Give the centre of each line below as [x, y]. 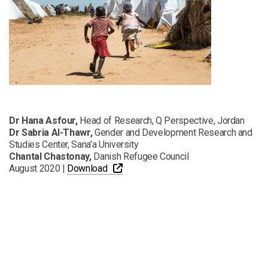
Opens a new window [165, 168]
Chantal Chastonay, [50, 157]
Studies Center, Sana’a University [74, 145]
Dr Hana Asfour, [45, 121]
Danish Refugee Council [140, 157]
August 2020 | [38, 169]
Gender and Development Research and [172, 133]
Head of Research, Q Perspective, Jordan [162, 121]
